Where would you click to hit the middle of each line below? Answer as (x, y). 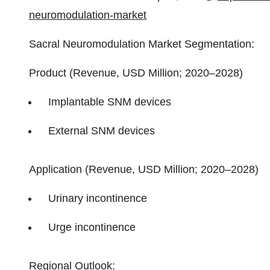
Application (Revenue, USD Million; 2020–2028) (144, 169)
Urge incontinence (92, 227)
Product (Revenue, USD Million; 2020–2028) (136, 73)
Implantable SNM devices (110, 102)
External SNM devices (102, 131)
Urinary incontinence (98, 198)
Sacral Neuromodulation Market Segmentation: (142, 44)
